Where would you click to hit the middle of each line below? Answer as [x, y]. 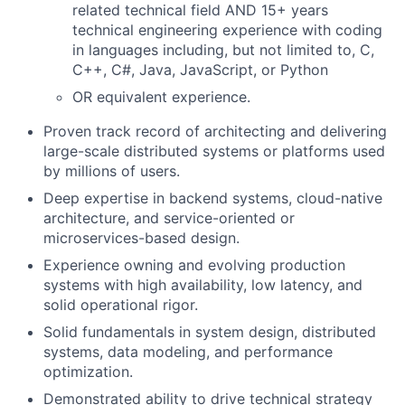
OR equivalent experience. [161, 97]
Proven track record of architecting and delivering [215, 131]
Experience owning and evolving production [194, 265]
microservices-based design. [141, 238]
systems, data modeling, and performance [188, 352]
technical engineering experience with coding [227, 30]
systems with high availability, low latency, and [203, 285]
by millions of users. [112, 171]
